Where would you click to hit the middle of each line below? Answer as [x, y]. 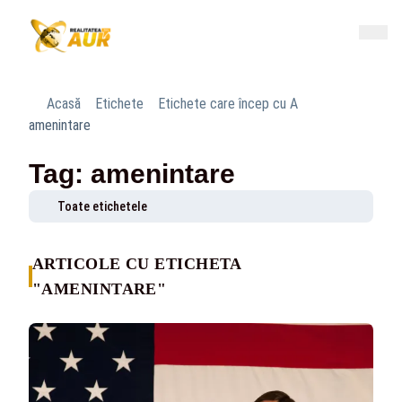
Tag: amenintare [132, 174]
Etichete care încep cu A [228, 104]
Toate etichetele [102, 206]
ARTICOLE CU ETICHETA [136, 264]
